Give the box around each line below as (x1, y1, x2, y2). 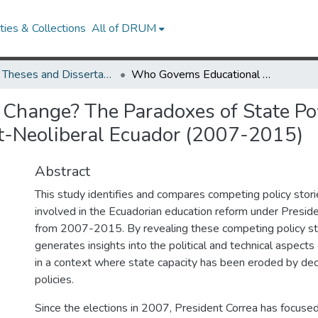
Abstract (35, 162, 90, 181)
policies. (35, 272, 74, 287)
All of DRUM (92, 21, 157, 36)
